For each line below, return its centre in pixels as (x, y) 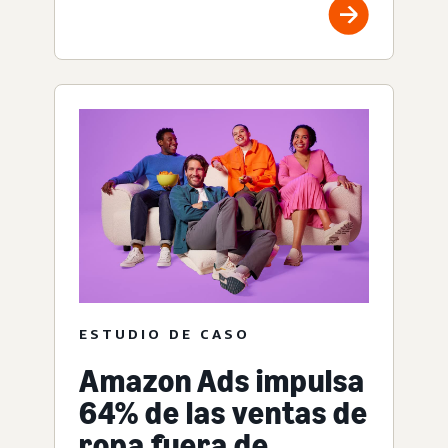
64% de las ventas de (223, 413)
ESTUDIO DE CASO (164, 334)
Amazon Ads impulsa (222, 381)
